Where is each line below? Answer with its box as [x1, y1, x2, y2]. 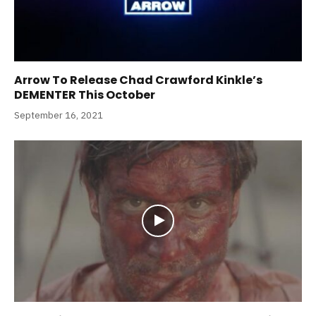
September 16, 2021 [14, 109, 103, 121]
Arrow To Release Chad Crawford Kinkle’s [14, 71, 262, 88]
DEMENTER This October [14, 86, 155, 103]
